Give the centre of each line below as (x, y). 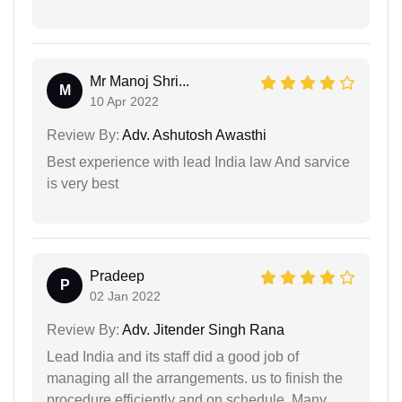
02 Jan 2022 (125, 297)
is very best (83, 184)
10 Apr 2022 (124, 102)
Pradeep (117, 276)
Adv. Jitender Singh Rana (202, 330)
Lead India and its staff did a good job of (173, 357)
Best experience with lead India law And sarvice (198, 162)
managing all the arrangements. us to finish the (195, 379)
